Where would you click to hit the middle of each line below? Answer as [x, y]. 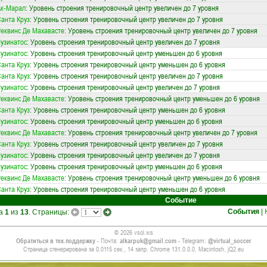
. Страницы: [49, 212]
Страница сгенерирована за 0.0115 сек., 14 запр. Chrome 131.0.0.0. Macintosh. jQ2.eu [133, 249]
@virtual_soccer [229, 241]
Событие [181, 200]
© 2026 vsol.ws [133, 232]
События [243, 212]
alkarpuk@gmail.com [148, 241]
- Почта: [107, 241]
